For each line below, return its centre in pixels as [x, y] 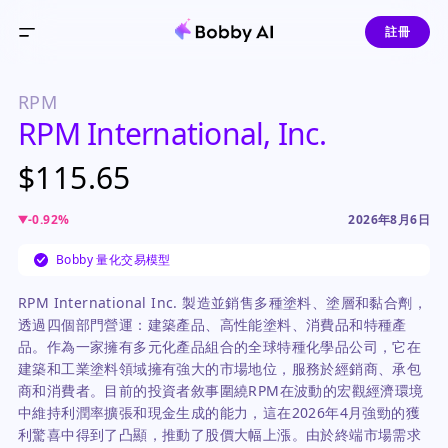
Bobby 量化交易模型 [113, 259]
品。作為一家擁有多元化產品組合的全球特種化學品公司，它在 [220, 346]
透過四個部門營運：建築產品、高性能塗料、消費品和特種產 [212, 324]
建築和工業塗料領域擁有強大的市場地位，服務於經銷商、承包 [220, 368]
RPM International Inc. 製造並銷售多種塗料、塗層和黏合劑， [222, 302]
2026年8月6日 [389, 219]
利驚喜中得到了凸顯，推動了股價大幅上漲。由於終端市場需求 [220, 434]
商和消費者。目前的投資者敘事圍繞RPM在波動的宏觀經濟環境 [221, 390]
